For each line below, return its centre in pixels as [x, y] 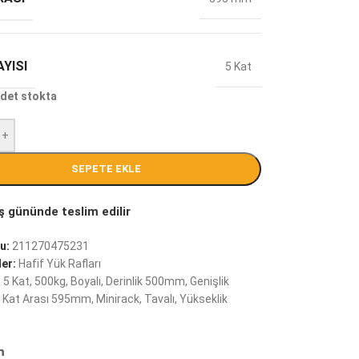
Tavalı [159, 299]
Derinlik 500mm [145, 281]
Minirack [117, 299]
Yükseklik [203, 299]
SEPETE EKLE [106, 169]
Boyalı [85, 281]
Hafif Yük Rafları [59, 264]
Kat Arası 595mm [46, 299]
